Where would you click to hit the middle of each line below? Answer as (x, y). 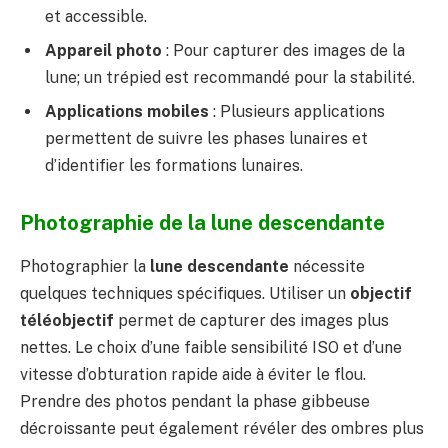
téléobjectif (67, 321)
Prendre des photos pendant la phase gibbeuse (195, 402)
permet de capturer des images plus (251, 321)
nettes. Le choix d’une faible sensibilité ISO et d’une (211, 348)
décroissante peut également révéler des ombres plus (222, 429)
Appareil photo (103, 51)
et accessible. (96, 17)
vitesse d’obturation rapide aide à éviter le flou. (193, 375)
